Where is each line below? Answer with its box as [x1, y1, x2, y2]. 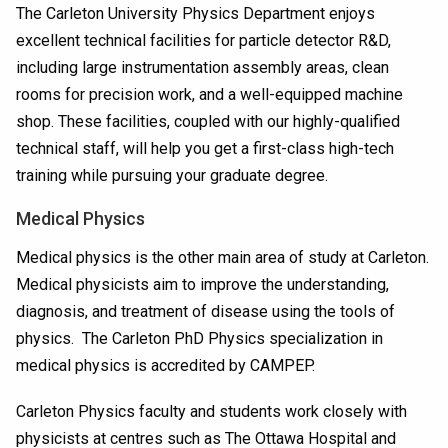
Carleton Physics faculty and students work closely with [16, 402, 407, 422]
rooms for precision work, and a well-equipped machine [16, 84, 403, 104]
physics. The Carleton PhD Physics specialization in [16, 328, 383, 348]
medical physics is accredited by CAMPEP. [16, 355, 315, 375]
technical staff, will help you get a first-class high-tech [16, 138, 394, 158]
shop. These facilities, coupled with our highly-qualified [16, 111, 400, 131]
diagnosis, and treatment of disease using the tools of [16, 301, 395, 321]
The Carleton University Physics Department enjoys [16, 3, 375, 23]
